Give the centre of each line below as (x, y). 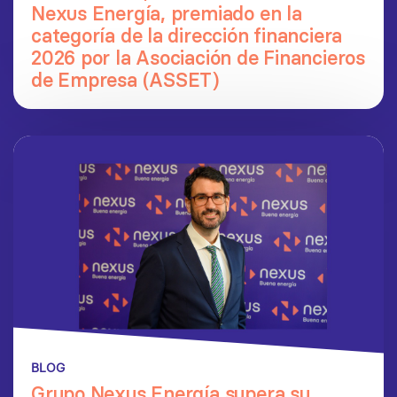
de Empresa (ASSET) (125, 80)
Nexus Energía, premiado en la (167, 14)
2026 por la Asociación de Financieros (198, 58)
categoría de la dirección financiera (187, 36)
